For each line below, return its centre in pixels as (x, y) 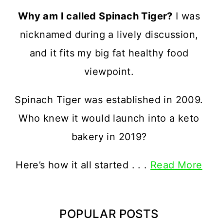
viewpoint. (109, 72)
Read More (176, 165)
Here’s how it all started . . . (83, 165)
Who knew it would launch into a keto (109, 118)
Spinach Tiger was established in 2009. (109, 100)
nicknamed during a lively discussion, (109, 35)
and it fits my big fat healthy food (109, 53)
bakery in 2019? (109, 137)
